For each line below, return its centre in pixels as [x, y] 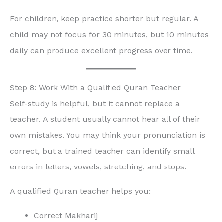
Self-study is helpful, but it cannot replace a [95, 104]
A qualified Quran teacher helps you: [80, 191]
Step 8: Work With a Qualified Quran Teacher [95, 88]
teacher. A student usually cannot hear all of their [105, 119]
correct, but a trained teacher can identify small [102, 151]
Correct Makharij [66, 216]
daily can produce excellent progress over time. [101, 51]
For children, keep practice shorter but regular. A [104, 19]
